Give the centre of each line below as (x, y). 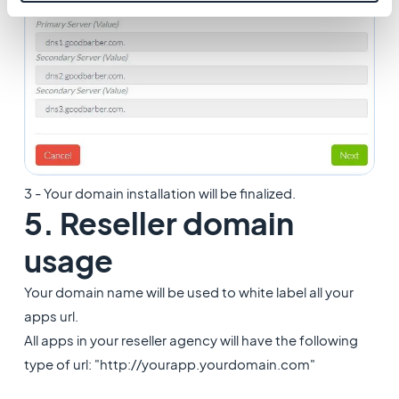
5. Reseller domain (159, 224)
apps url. (51, 316)
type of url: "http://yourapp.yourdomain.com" (169, 364)
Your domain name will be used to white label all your (188, 292)
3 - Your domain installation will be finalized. (159, 193)
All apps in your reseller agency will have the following (191, 340)
